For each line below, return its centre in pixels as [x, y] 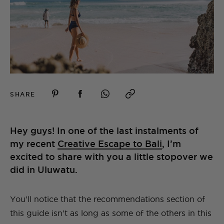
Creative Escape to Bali [110, 144]
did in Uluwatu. [44, 170]
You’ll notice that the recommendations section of [107, 199]
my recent [34, 144]
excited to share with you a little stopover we [111, 157]
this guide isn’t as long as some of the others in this [111, 213]
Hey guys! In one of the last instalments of [104, 131]
